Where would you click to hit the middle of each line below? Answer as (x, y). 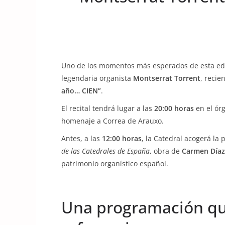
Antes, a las (82, 138)
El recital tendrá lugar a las (108, 108)
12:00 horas (122, 138)
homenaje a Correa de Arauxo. (113, 121)
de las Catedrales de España (105, 151)
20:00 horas (174, 108)
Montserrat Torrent (167, 78)
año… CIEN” (81, 91)
